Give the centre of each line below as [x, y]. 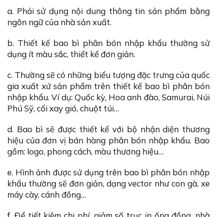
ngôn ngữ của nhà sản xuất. [59, 22]
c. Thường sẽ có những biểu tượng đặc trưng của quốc [108, 75]
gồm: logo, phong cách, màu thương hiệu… [85, 152]
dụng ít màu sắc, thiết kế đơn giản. [71, 54]
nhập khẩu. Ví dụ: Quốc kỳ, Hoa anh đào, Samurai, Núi [108, 97]
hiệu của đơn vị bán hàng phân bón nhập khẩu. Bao [108, 140]
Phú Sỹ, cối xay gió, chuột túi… [63, 108]
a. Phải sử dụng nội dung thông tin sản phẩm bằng [108, 11]
